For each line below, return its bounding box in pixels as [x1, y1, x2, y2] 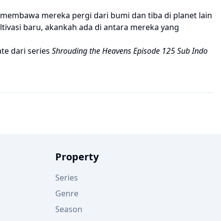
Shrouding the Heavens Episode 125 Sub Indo [52, 45, 208, 56]
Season [55, 204, 82, 215]
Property [55, 150, 99, 163]
